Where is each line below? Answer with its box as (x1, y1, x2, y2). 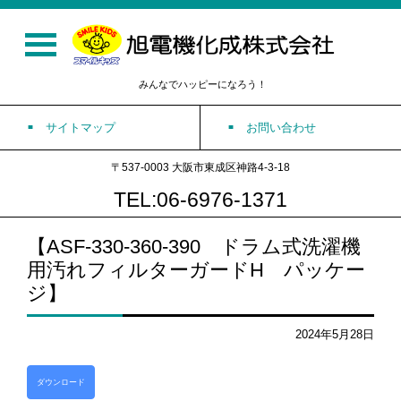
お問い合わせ (246, 120, 316, 134)
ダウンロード (37, 377, 85, 387)
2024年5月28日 (295, 327, 374, 341)
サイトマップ (46, 120, 115, 134)
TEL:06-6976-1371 (114, 187, 287, 211)
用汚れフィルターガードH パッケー (27, 258, 365, 281)
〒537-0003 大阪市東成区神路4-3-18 (111, 160, 290, 174)
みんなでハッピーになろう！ (139, 78, 267, 90)
